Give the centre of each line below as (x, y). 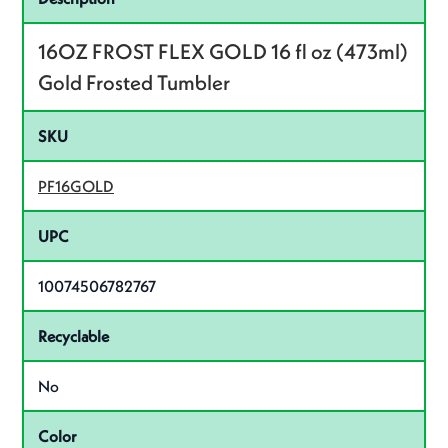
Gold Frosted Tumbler (134, 83)
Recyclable (73, 336)
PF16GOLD (76, 186)
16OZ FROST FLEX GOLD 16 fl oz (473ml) (223, 52)
